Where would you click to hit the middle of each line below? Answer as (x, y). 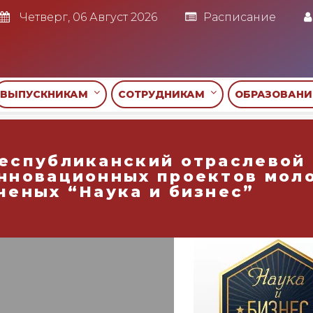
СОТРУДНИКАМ (164, 95)
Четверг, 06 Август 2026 (87, 17)
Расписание (240, 17)
